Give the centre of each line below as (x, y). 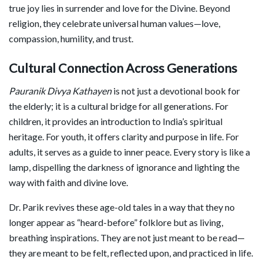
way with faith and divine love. (68, 182)
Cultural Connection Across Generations (123, 68)
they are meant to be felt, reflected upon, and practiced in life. (131, 252)
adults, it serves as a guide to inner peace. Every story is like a (129, 151)
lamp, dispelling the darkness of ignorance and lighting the (124, 167)
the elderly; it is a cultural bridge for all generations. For (119, 106)
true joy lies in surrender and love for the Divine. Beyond (119, 8)
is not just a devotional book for (176, 90)
